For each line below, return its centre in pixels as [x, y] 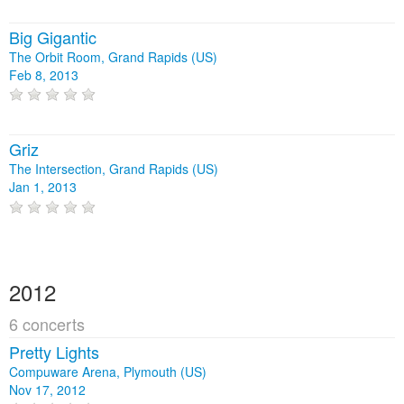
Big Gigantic [53, 37]
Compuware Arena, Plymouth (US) [108, 371]
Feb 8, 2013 [44, 74]
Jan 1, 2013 [43, 187]
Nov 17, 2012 [47, 389]
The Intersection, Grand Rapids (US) [114, 169]
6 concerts [47, 323]
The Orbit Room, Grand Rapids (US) [113, 56]
